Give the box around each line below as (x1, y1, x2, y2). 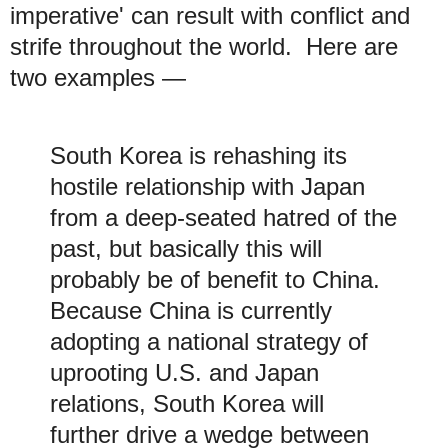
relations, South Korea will (50, 390, 324, 418)
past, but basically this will (50, 235, 322, 263)
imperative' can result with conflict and (10, 2, 410, 30)
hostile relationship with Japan (50, 173, 365, 201)
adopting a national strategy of (50, 328, 368, 356)
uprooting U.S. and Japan (50, 359, 319, 387)
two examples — (10, 64, 186, 92)
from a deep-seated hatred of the (50, 204, 397, 232)
